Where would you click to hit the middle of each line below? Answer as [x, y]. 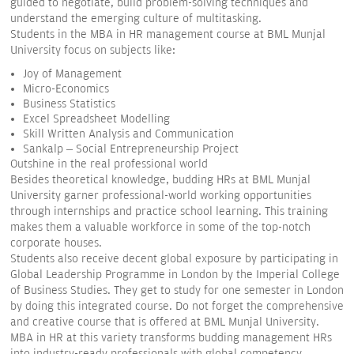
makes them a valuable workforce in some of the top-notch [160, 227]
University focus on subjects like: [93, 50]
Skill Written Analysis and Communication [128, 134]
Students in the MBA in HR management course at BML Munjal [168, 34]
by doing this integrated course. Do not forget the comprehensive [177, 306]
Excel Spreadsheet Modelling [96, 119]
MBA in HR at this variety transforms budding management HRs [171, 338]
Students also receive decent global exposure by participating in [174, 259]
